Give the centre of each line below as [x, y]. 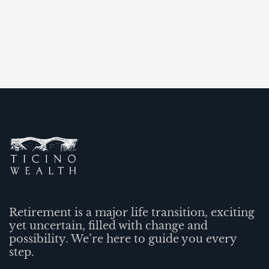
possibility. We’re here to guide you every [123, 239]
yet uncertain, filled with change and [108, 226]
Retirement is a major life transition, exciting [132, 213]
